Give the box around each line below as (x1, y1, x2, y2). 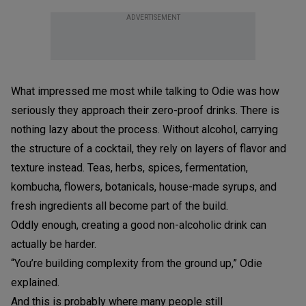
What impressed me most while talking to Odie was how (11, 84, 279, 98)
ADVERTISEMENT (126, 13, 180, 21)
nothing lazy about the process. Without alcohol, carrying (11, 122, 278, 136)
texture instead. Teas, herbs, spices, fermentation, (11, 161, 248, 174)
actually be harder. (11, 237, 96, 251)
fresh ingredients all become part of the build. (11, 199, 228, 212)
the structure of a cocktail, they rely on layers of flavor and (11, 141, 286, 155)
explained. (11, 275, 59, 289)
